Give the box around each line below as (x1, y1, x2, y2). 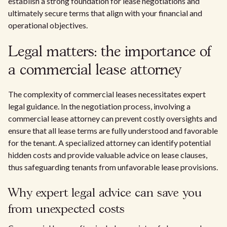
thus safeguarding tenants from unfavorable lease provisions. (8, 162, 218, 172)
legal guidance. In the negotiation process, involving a (8, 101, 191, 111)
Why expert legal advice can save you (8, 187, 202, 199)
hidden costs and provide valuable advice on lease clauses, (8, 150, 207, 160)
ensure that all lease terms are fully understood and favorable (8, 126, 218, 135)
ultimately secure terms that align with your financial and (8, 8, 202, 18)
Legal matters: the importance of (8, 46, 211, 59)
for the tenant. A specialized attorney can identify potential (8, 138, 211, 147)
